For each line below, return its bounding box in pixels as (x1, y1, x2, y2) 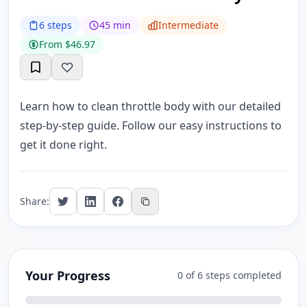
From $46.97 (39, 38, 95, 51)
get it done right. (20, 137, 107, 152)
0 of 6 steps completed (177, 269, 282, 282)
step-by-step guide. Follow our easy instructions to (20, 118, 282, 133)
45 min (99, 19, 131, 32)
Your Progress (25, 267, 110, 284)
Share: (20, 195, 49, 208)
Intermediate (158, 19, 219, 32)
